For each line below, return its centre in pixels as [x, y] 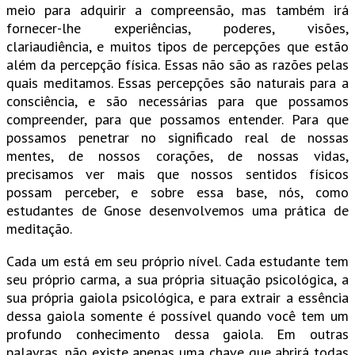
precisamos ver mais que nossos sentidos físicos [177, 174]
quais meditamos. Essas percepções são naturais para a [177, 83]
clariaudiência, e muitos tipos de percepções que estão [177, 47]
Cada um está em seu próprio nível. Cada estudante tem [177, 261]
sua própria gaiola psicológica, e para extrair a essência [177, 298]
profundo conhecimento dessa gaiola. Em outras [177, 334]
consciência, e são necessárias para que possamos [177, 101]
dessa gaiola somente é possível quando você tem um [177, 316]
